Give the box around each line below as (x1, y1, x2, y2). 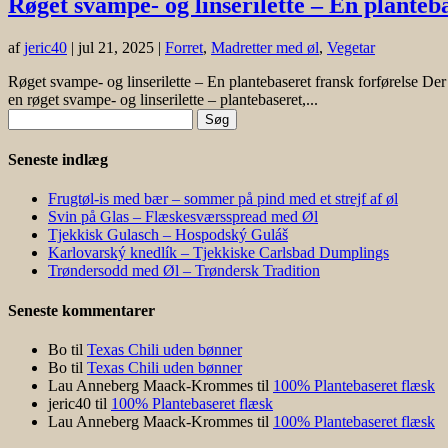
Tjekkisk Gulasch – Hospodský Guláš (48, 226, 288, 244)
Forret (165, 38, 203, 56)
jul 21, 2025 (78, 38, 154, 56)
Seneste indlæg (8, 151, 108, 169)
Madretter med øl (211, 38, 319, 56)
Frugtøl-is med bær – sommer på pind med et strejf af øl (48, 190, 398, 208)
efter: (7, 125, 39, 143)
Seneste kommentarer (8, 301, 155, 319)
